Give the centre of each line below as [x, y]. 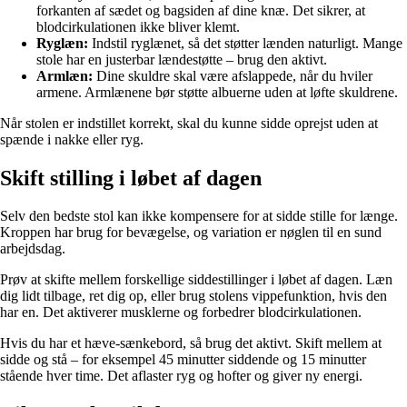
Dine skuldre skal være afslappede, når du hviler [233, 75]
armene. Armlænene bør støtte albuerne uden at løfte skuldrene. [217, 92]
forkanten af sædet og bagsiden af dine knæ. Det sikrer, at [201, 10]
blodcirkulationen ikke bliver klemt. [138, 26]
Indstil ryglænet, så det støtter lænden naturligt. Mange [245, 43]
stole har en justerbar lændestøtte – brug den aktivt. [182, 59]
